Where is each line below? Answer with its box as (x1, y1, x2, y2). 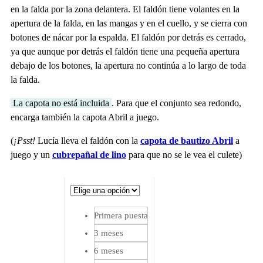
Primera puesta (94, 211, 148, 221)
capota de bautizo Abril (140, 136, 233, 146)
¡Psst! (14, 136, 35, 146)
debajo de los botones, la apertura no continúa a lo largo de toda (11, 60, 246, 71)
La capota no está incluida (11, 98, 112, 109)
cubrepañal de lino (52, 150, 126, 160)
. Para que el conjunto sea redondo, (112, 98, 241, 109)
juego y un (11, 150, 52, 160)
